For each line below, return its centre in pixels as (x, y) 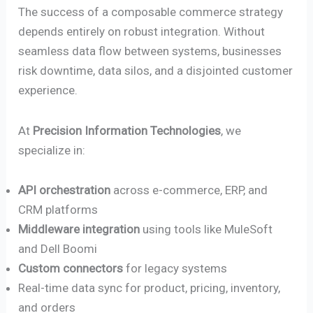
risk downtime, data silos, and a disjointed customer (156, 71)
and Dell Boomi (58, 249)
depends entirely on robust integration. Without (142, 32)
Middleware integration (79, 230)
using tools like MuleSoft (206, 230)
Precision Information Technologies (127, 130)
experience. (48, 90)
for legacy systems (175, 269)
